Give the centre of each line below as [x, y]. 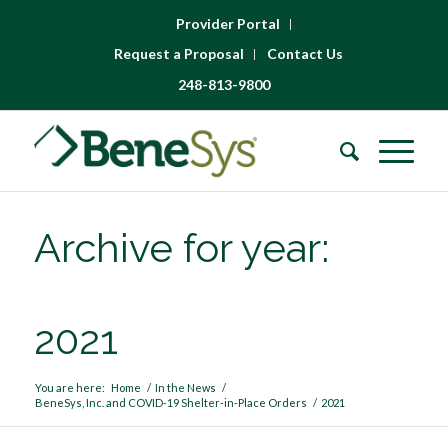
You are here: [69, 387]
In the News [185, 387]
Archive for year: [181, 247]
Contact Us [305, 53]
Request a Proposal [179, 53]
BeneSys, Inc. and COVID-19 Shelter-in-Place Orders [170, 402]
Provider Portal [228, 23]
